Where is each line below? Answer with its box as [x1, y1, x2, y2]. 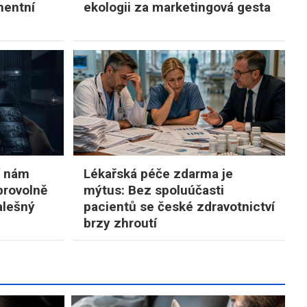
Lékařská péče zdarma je [83, 166, 233, 182]
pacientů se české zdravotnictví [83, 199, 275, 215]
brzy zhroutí [83, 215, 157, 232]
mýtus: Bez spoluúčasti [83, 182, 224, 199]
